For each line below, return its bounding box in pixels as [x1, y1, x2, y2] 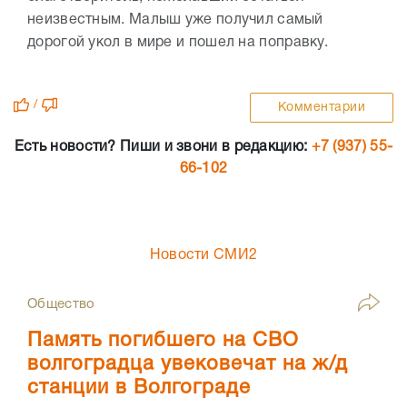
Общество [27, 298, 95, 312]
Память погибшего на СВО [27, 332, 299, 351]
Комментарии [277, 102, 365, 114]
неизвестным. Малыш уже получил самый [27, 14, 323, 27]
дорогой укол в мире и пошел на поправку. [27, 36, 333, 50]
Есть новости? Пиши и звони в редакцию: [14, 141, 312, 154]
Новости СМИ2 [149, 249, 258, 263]
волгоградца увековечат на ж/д [27, 355, 348, 374]
